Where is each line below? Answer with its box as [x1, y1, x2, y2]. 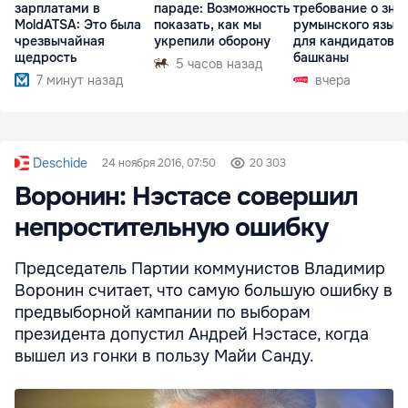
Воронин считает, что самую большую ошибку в [15, 280, 393, 301]
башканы [293, 48, 349, 66]
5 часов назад [176, 55, 262, 72]
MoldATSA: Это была [15, 15, 141, 33]
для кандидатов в [293, 32, 405, 49]
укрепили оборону [154, 32, 270, 49]
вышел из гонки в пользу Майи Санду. [15, 345, 314, 366]
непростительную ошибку [15, 210, 328, 244]
